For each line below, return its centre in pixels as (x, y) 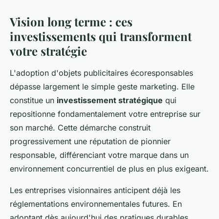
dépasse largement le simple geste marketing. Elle (102, 86)
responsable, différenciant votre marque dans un (99, 155)
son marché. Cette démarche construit (80, 127)
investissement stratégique (110, 100)
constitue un (33, 100)
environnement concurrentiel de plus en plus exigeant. (109, 168)
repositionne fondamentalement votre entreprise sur (105, 114)
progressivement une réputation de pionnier (90, 141)
